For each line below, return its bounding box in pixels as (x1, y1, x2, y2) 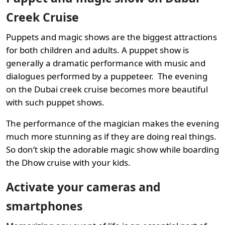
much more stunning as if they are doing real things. (6, 130, 216, 142)
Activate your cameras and (6, 178, 161, 195)
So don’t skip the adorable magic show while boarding (6, 143, 219, 155)
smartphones (6, 197, 82, 214)
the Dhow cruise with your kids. (6, 156, 131, 168)
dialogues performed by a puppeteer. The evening (6, 70, 207, 82)
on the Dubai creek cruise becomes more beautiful (6, 83, 208, 95)
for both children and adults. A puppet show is (6, 44, 189, 56)
